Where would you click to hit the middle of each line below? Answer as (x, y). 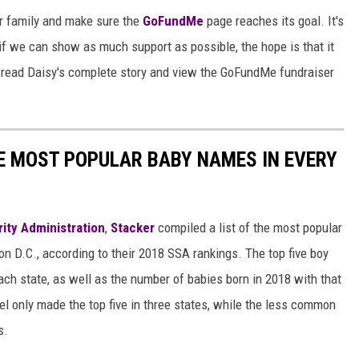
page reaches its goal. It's (274, 21)
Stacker (133, 227)
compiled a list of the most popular (248, 227)
